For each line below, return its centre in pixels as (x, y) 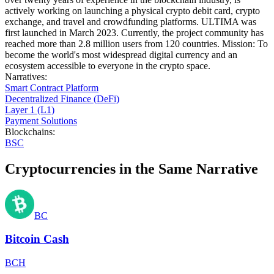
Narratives (25, 76)
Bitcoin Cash (37, 239)
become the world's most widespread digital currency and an (121, 54)
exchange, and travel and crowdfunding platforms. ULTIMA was (131, 21)
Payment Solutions (41, 120)
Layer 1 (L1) (30, 109)
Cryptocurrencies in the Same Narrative (131, 168)
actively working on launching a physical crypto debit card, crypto (132, 10)
